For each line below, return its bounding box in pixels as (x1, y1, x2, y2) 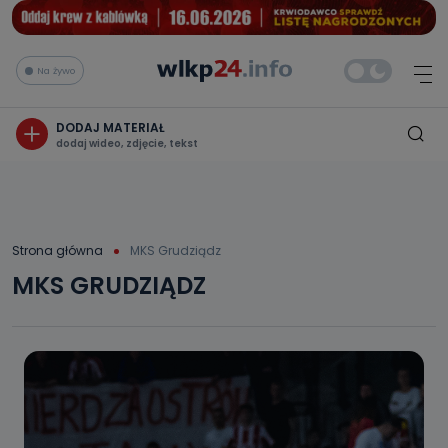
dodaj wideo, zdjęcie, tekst (56, 135, 198, 151)
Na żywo (37, 63, 75, 77)
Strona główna (12, 241, 103, 259)
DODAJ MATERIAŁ (56, 118, 165, 136)
